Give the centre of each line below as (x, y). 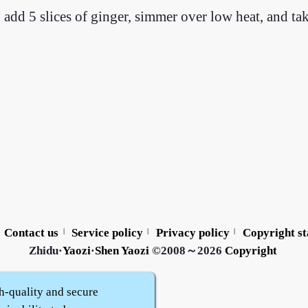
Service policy (107, 233)
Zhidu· (45, 251)
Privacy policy (192, 233)
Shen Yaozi (122, 251)
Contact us (32, 233)
